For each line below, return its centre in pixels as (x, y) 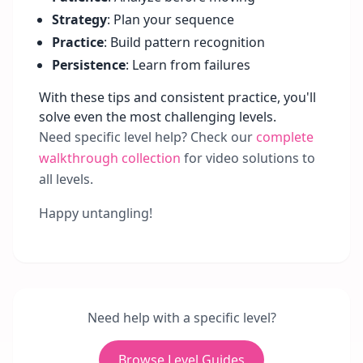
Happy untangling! (96, 213)
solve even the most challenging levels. (158, 117)
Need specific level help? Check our (147, 137)
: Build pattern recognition (184, 42)
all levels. (66, 179)
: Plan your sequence (171, 19)
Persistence (89, 65)
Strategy (79, 19)
